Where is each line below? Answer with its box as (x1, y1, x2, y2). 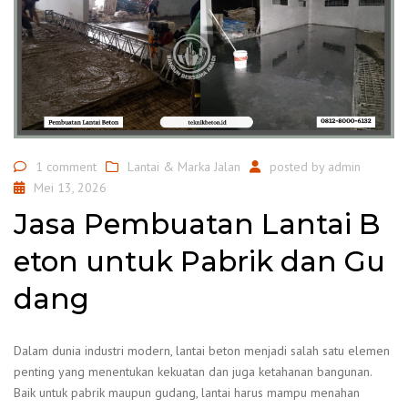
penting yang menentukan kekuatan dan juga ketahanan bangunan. (14, 363, 372, 381)
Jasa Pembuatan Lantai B (14, 207, 381, 242)
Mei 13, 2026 (34, 178, 107, 196)
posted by (270, 158, 328, 175)
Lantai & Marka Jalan (127, 158, 240, 175)
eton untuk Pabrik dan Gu (14, 244, 385, 280)
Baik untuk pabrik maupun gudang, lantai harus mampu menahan (14, 384, 360, 402)
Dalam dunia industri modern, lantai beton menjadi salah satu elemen (14, 342, 390, 360)
